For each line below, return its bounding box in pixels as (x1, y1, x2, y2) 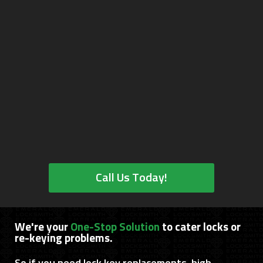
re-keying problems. (15, 232, 113, 244)
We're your (15, 221, 70, 233)
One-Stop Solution (70, 221, 162, 233)
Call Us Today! (96, 171, 167, 184)
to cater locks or (162, 221, 241, 233)
